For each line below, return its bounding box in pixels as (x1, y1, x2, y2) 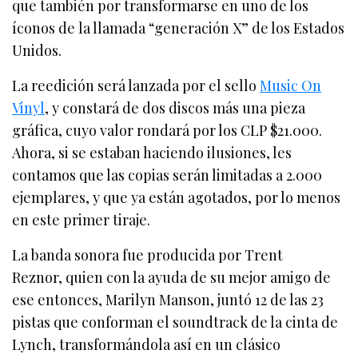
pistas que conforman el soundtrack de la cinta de (12, 312, 339, 332)
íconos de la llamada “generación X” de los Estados (12, 18, 345, 38)
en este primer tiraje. (12, 209, 151, 229)
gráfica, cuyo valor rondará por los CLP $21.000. (12, 120, 323, 140)
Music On (260, 75, 322, 95)
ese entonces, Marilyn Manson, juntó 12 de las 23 (12, 289, 324, 309)
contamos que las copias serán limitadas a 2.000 (12, 165, 323, 185)
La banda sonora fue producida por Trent (12, 245, 284, 265)
